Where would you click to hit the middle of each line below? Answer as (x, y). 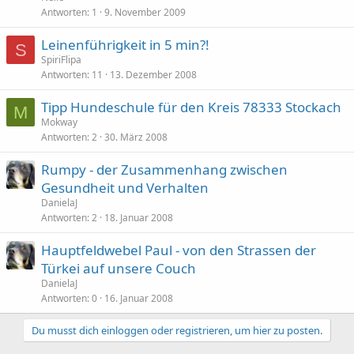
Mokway (59, 122)
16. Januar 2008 (139, 298)
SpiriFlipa (61, 60)
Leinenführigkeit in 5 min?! (125, 45)
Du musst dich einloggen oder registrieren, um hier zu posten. (177, 330)
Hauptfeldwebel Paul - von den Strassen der (179, 250)
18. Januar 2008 (139, 218)
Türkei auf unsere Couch (119, 268)
